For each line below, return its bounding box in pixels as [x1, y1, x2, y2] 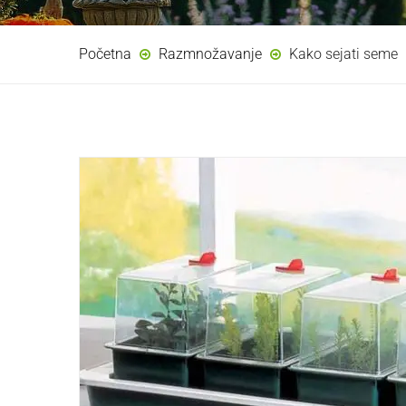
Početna [79, 45, 131, 63]
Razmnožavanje [159, 45, 262, 63]
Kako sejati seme [289, 45, 398, 63]
